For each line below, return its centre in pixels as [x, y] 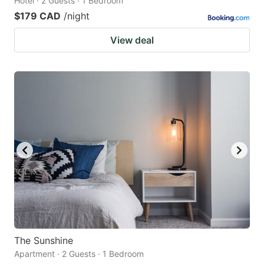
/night [77, 16]
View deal [132, 40]
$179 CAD [37, 16]
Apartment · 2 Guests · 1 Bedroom [79, 253]
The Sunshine [44, 240]
